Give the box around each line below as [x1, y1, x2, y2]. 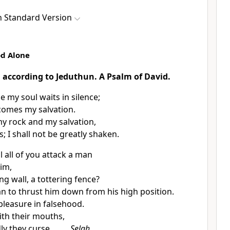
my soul [7, 91, 40, 103]
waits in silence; [39, 91, 100, 103]
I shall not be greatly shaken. [7, 128, 119, 140]
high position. [120, 186, 174, 197]
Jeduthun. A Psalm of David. [56, 71, 170, 82]
